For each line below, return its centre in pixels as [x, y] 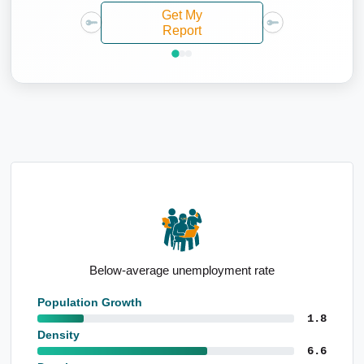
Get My [182, 15]
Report [182, 30]
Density [58, 334]
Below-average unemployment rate [182, 270]
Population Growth [90, 302]
